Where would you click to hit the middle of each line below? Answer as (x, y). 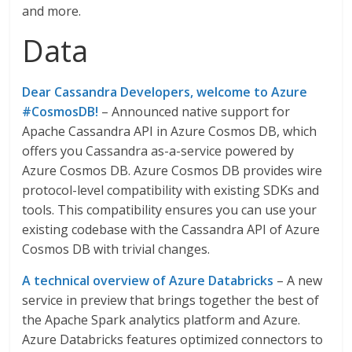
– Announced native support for (194, 112)
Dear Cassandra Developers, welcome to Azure (165, 92)
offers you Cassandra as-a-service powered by (158, 151)
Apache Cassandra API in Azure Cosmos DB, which (170, 131)
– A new (298, 280)
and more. (52, 11)
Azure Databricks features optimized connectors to (173, 339)
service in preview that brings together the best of (171, 300)
